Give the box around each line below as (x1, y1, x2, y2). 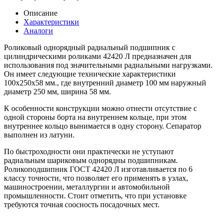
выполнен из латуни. (4, 130, 75, 139)
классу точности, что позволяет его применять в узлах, (4, 173, 188, 182)
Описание (24, 8, 57, 17)
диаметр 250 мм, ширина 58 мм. (4, 87, 111, 96)
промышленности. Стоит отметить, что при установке (4, 191, 187, 200)
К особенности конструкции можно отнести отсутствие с (4, 104, 197, 112)
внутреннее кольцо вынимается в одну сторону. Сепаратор (4, 121, 201, 130)
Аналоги (24, 26, 53, 35)
